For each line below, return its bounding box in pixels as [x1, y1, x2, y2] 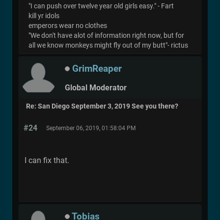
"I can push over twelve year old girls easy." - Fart [28, 2, 174, 11]
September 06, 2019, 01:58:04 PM [46, 125, 136, 132]
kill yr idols [28, 12, 59, 21]
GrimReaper [72, 62, 122, 74]
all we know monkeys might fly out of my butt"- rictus [28, 41, 188, 50]
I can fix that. [25, 156, 69, 165]
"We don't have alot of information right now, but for [28, 31, 184, 40]
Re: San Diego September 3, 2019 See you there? [26, 102, 178, 111]
